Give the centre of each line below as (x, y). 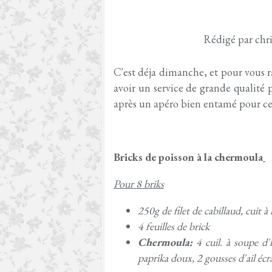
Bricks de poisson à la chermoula (188, 157)
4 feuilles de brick (174, 226)
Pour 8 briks (139, 184)
